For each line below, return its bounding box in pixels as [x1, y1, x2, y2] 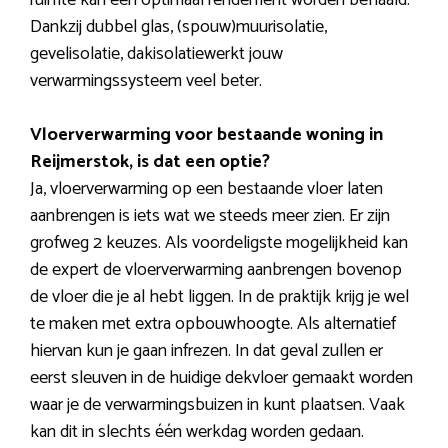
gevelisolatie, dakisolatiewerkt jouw [30, 39, 283, 70]
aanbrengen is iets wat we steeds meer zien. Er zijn [30, 201, 390, 232]
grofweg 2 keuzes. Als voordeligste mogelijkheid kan [30, 228, 408, 259]
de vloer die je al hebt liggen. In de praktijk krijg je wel [30, 282, 409, 313]
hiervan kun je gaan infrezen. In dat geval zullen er [30, 336, 383, 367]
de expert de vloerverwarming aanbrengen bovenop [30, 255, 402, 286]
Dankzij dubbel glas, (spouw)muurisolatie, [30, 12, 327, 43]
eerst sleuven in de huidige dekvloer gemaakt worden [30, 363, 413, 394]
